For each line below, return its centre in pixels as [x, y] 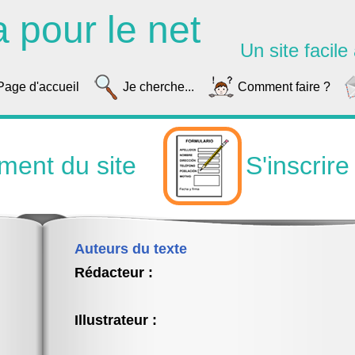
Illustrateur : [116, 320]
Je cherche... [158, 87]
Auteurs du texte [131, 249]
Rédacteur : [114, 273]
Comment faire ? [284, 87]
